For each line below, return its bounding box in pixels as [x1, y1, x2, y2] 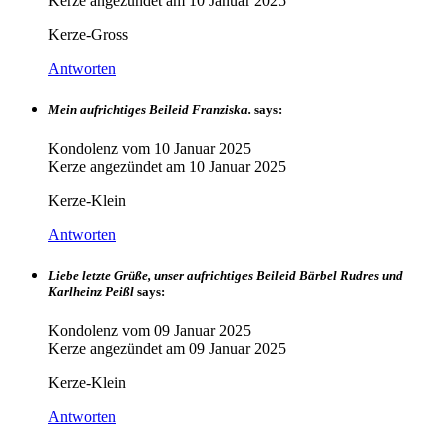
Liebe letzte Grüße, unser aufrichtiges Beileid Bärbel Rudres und [48, 268, 403, 284]
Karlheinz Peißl [48, 284, 134, 300]
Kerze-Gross [48, 25, 128, 43]
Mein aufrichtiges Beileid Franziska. [48, 101, 251, 117]
